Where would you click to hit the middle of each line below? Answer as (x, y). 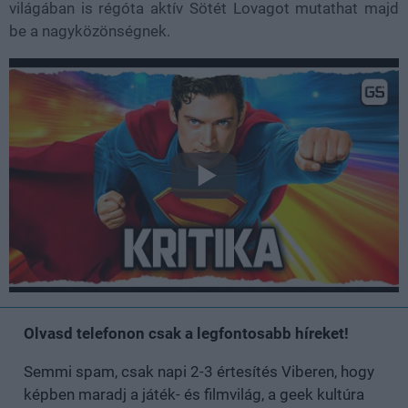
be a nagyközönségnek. (90, 31)
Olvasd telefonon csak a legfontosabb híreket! (186, 334)
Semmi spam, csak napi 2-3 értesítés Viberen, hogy (199, 372)
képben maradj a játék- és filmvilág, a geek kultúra (194, 395)
